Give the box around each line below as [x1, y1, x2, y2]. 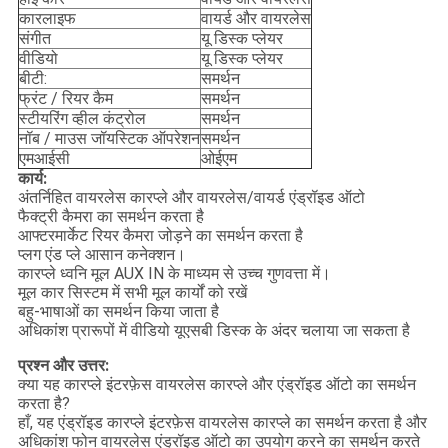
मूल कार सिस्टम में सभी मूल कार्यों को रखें [17, 283, 247, 303]
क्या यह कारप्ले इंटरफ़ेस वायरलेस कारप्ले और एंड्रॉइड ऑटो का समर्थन [17, 375, 416, 395]
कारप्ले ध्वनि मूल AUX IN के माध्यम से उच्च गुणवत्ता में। [17, 264, 331, 284]
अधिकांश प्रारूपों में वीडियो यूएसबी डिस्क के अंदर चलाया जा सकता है [17, 321, 410, 341]
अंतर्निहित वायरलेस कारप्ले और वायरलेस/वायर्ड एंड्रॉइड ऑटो [17, 188, 365, 208]
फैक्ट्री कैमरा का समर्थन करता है [17, 207, 204, 227]
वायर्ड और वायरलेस [200, 9, 311, 29]
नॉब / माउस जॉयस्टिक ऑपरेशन [18, 129, 200, 149]
